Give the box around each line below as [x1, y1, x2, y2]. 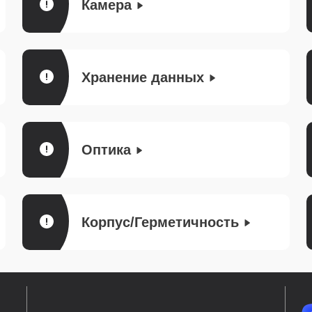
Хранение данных [81, 70, 204, 85]
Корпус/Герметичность [81, 214, 239, 230]
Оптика [81, 142, 131, 157]
